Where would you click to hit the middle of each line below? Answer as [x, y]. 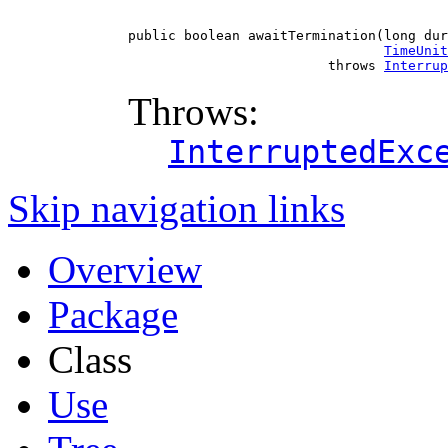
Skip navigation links [176, 209]
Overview [125, 270]
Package [113, 315]
